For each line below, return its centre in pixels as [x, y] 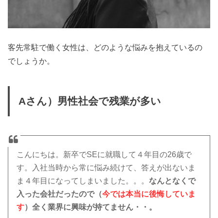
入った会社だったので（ [60, 194]
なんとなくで [173, 181]
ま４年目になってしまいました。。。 [83, 181]
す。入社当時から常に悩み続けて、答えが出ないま [106, 168]
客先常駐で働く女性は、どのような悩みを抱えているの [105, 47]
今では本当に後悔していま [149, 194]
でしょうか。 [31, 61]
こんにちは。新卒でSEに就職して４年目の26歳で [104, 155]
